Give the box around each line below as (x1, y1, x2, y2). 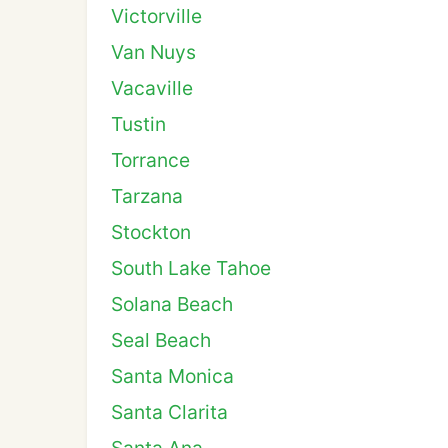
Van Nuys (111, 40, 196, 64)
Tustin (111, 112, 166, 136)
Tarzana (111, 184, 183, 208)
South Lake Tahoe (111, 256, 271, 280)
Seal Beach (111, 328, 211, 352)
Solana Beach (111, 292, 233, 316)
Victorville (111, 4, 202, 28)
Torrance (111, 148, 190, 172)
